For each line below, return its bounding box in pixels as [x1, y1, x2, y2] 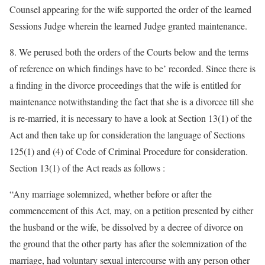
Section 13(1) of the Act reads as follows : [9, 161, 165, 174]
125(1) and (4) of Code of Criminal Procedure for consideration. [9, 145, 248, 157]
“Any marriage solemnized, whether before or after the [9, 188, 212, 200]
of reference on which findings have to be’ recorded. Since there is [9, 62, 256, 75]
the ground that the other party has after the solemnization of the [9, 237, 247, 250]
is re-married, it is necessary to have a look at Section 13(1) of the [9, 112, 252, 124]
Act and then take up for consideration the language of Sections [9, 128, 245, 141]
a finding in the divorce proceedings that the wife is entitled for [9, 79, 241, 91]
